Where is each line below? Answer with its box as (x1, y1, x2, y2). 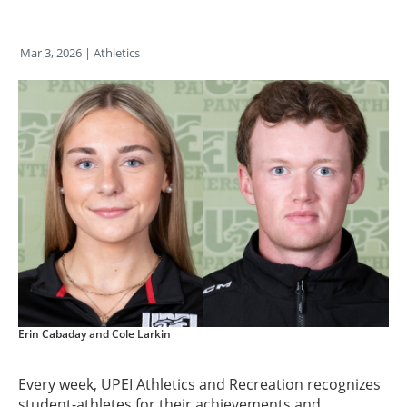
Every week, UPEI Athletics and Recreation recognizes (18, 374, 381, 394)
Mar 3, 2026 (20, 45, 82, 61)
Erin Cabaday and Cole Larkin (18, 326, 171, 342)
